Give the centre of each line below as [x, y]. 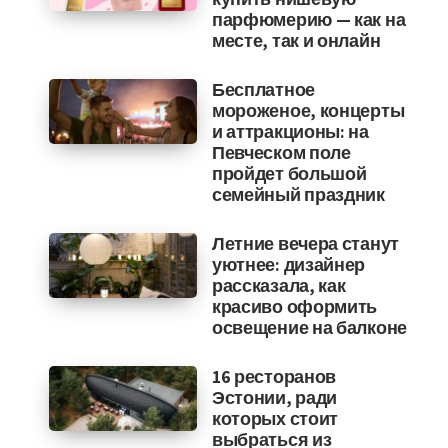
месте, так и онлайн [296, 40]
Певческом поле [281, 152]
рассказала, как [278, 285]
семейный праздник [298, 194]
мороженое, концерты [308, 110]
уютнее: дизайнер [288, 264]
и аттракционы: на [290, 131]
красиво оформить [294, 306]
